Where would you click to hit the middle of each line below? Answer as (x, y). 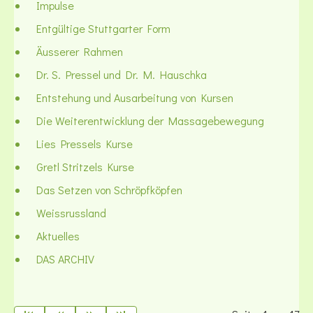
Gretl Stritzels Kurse (85, 166)
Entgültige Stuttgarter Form (103, 28)
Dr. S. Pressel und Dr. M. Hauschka (122, 74)
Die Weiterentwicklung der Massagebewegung (150, 120)
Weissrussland (71, 212)
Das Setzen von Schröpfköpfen (109, 189)
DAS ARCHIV (65, 259)
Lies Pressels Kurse (85, 143)
